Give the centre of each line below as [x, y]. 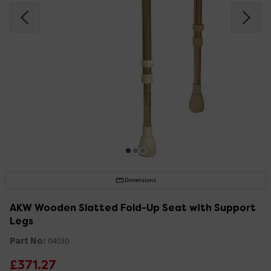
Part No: [28, 240]
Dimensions [140, 180]
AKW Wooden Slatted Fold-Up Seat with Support [133, 207]
